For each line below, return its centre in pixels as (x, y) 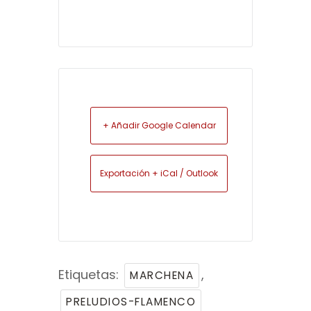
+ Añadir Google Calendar (159, 126)
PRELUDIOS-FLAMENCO (131, 302)
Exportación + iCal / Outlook (159, 174)
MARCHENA (162, 276)
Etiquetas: (90, 275)
